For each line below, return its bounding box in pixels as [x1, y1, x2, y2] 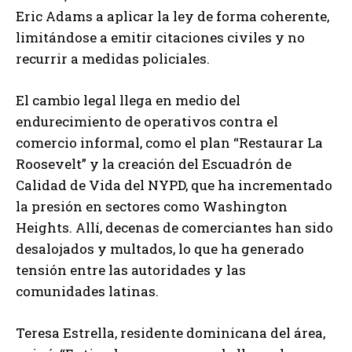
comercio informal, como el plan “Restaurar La [16, 134, 323, 152]
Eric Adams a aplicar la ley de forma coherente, [16, 7, 329, 26]
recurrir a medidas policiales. [16, 49, 210, 68]
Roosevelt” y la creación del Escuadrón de [16, 155, 291, 174]
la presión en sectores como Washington [16, 197, 288, 216]
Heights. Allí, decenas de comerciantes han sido [16, 218, 333, 237]
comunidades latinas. [16, 282, 159, 301]
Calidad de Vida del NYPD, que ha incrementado [16, 176, 332, 195]
